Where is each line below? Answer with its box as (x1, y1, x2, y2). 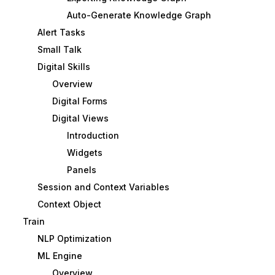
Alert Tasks (37, 27, 85, 38)
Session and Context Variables (37, 182, 169, 193)
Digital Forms (52, 96, 107, 107)
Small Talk (37, 44, 82, 55)
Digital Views (52, 113, 109, 124)
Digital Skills (37, 61, 90, 72)
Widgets (66, 147, 103, 158)
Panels (66, 165, 96, 176)
